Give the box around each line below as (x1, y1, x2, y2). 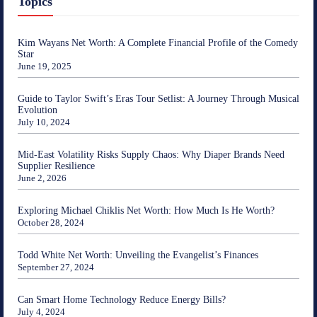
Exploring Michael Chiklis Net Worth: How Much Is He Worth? (18, 204, 275, 216)
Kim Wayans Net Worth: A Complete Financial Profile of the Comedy (18, 37, 298, 48)
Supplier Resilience (18, 160, 95, 171)
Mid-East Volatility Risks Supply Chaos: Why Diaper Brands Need (18, 149, 284, 160)
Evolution (18, 104, 57, 115)
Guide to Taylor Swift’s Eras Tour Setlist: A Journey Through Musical (18, 93, 299, 104)
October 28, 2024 (18, 217, 84, 228)
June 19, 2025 (18, 60, 71, 71)
